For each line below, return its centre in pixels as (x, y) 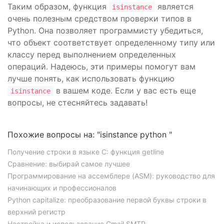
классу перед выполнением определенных (92, 54)
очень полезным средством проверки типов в (99, 18)
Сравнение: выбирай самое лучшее (69, 164)
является (174, 6)
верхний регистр (36, 212)
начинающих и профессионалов (62, 188)
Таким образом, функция (58, 6)
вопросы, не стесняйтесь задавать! (77, 102)
